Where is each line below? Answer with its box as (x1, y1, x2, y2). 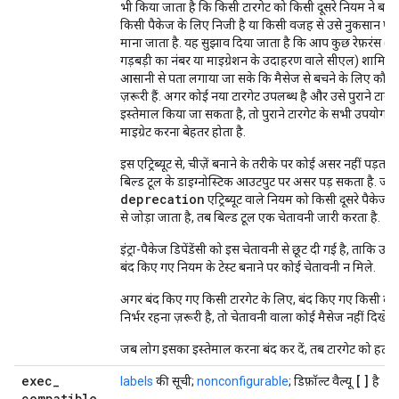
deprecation (120, 191, 205, 208)
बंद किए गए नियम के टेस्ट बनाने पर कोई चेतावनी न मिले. (120, 260, 376, 274)
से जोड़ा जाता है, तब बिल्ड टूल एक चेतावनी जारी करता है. (120, 210, 380, 224)
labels (120, 374, 153, 388)
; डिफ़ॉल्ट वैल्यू (289, 374, 354, 388)
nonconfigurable (197, 374, 289, 388)
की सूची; (153, 374, 197, 388)
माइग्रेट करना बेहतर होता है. (120, 125, 246, 139)
